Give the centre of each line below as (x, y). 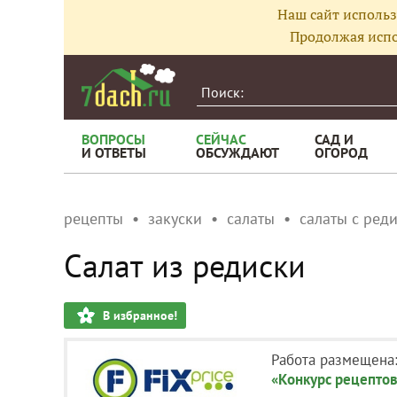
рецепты (93, 218)
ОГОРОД (341, 152)
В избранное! (140, 315)
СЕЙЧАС (221, 139)
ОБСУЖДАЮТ (237, 152)
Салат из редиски (185, 265)
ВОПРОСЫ (113, 139)
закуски (175, 218)
